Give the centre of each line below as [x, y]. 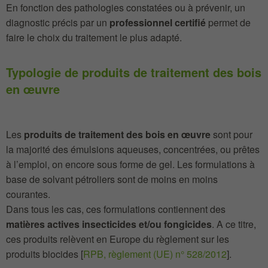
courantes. [28, 194]
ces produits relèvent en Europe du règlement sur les [118, 239]
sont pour [232, 134]
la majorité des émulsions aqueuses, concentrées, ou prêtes [133, 149]
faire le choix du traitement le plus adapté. [94, 37]
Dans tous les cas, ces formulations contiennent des [116, 209]
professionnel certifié [158, 22]
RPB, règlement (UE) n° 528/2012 [155, 254]
